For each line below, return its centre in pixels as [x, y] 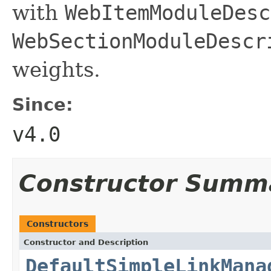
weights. [56, 69]
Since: [43, 104]
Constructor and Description [86, 242]
